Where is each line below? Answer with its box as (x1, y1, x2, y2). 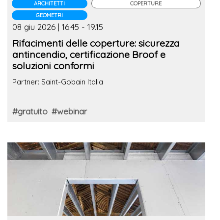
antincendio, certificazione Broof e (12, 48, 165, 61)
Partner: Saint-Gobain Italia (12, 77, 103, 87)
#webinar (52, 106, 87, 117)
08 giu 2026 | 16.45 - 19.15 (12, 22, 103, 32)
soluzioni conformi (12, 59, 94, 72)
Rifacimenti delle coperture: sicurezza (12, 37, 180, 50)
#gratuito (12, 106, 48, 117)
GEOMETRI (36, 12, 63, 19)
